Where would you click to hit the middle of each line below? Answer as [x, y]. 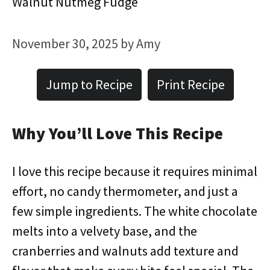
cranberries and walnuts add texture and [125, 251]
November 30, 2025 [65, 43]
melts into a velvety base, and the [105, 231]
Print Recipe [190, 84]
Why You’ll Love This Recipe [118, 133]
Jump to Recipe [89, 84]
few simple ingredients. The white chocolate [135, 211]
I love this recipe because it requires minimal [135, 171]
